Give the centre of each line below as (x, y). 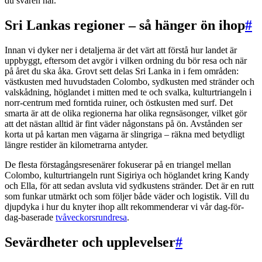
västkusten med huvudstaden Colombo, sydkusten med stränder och (130, 81)
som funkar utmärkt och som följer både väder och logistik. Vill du (127, 196)
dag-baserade (30, 217)
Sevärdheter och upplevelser (90, 242)
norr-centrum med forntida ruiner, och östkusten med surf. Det (119, 102)
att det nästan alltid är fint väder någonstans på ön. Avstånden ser (123, 123)
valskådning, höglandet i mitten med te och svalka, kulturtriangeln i (128, 92)
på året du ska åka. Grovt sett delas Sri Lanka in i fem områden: (122, 71)
